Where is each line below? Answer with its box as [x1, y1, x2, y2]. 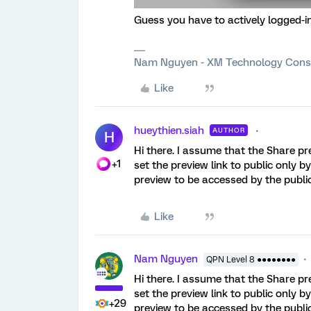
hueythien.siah [134, 124, 204, 137]
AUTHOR [212, 126, 245, 134]
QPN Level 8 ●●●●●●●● [206, 254, 296, 264]
